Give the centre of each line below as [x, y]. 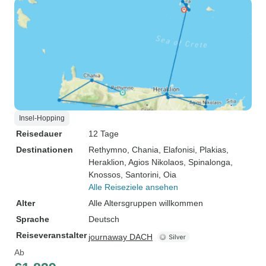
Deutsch [104, 219]
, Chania [143, 150]
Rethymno [108, 150]
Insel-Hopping [42, 118]
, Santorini [140, 175]
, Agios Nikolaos [154, 162]
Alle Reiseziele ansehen [133, 187]
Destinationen [45, 150]
